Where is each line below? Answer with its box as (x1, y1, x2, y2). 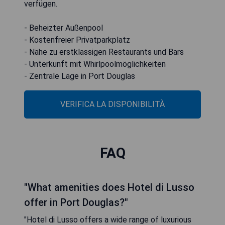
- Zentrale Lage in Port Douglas (24, 71, 135, 81)
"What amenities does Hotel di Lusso (24, 181, 194, 194)
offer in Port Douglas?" (24, 196, 128, 209)
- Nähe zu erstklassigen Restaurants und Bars (24, 47, 184, 57)
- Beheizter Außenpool (24, 23, 103, 33)
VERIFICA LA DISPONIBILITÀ (60, 99, 165, 109)
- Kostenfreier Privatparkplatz (24, 35, 130, 45)
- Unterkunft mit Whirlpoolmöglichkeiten (24, 59, 166, 69)
